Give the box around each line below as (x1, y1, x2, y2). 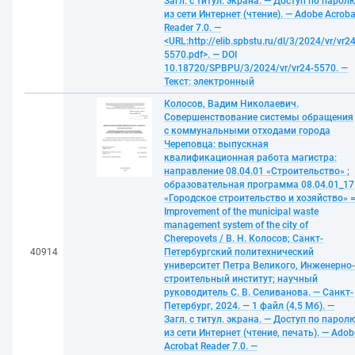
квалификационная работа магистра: (164, 152, 337, 163)
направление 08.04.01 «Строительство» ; (164, 166, 349, 177)
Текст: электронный (164, 76, 254, 87)
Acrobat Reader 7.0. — (164, 341, 258, 352)
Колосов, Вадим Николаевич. (164, 98, 299, 109)
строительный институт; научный (164, 273, 318, 284)
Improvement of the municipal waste (164, 206, 319, 217)
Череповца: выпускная (164, 139, 269, 150)
